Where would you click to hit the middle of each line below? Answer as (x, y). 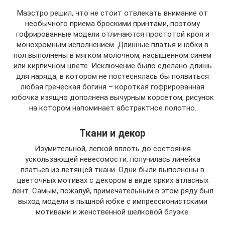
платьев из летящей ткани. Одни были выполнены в (113, 170)
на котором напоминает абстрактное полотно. (113, 108)
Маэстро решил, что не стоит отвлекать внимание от (113, 13)
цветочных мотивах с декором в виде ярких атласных (113, 180)
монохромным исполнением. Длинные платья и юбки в (113, 44)
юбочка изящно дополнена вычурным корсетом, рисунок (113, 97)
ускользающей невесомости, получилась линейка (113, 159)
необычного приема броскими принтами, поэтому (113, 23)
